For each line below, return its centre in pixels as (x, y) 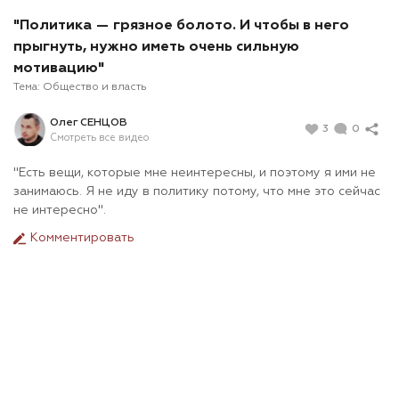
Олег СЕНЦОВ (89, 122)
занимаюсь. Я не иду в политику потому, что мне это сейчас (197, 192)
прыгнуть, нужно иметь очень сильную (156, 48)
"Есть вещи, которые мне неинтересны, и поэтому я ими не (195, 173)
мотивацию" (59, 69)
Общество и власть (95, 88)
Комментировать (81, 238)
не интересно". (60, 211)
